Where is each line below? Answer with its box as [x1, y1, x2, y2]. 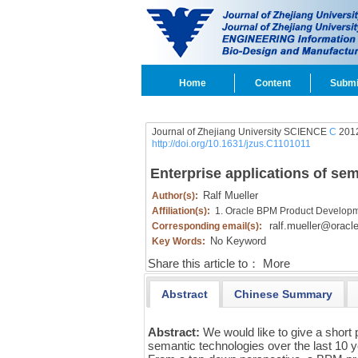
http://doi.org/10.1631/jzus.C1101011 [151, 138, 311, 149]
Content [254, 78, 291, 89]
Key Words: [151, 236, 208, 247]
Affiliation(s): [151, 205, 213, 217]
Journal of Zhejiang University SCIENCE [151, 126, 329, 137]
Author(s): [151, 190, 201, 201]
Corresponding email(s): [151, 221, 265, 232]
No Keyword [209, 235, 266, 247]
